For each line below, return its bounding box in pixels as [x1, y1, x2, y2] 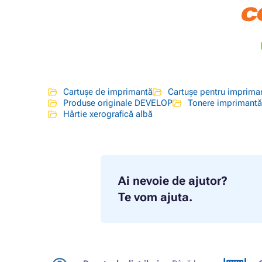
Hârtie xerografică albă [63, 109, 153, 120]
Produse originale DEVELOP [63, 98, 173, 109]
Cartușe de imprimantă [63, 87, 153, 98]
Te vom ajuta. [118, 190, 192, 205]
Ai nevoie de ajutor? [118, 174, 227, 188]
